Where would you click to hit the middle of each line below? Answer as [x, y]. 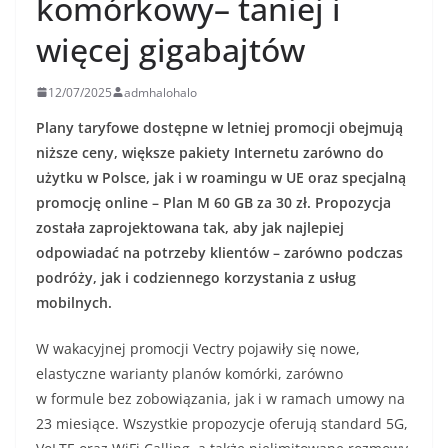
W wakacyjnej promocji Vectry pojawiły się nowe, [198, 348]
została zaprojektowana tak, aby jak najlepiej [190, 227]
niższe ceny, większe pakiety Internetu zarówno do [210, 152]
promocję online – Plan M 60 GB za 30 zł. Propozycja [213, 202]
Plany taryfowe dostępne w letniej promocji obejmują [219, 127]
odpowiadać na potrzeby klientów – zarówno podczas [219, 252]
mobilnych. [74, 302]
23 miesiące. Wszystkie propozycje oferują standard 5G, [222, 423]
